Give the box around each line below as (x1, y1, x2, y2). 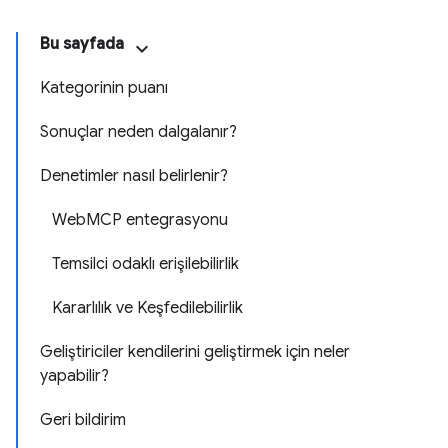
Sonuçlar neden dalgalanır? (40, 122, 237, 142)
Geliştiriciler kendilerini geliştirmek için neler (40, 342, 350, 362)
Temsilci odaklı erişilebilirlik (52, 254, 239, 274)
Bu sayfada (40, 34, 124, 54)
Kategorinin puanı (40, 78, 168, 98)
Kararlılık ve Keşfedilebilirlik (52, 298, 243, 318)
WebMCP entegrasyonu (52, 210, 228, 230)
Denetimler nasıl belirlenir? (40, 166, 228, 186)
